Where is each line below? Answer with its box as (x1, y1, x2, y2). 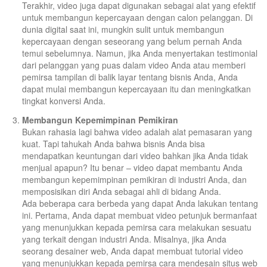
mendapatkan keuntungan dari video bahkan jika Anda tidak (22, 150, 248, 162)
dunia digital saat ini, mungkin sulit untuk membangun (22, 23, 224, 36)
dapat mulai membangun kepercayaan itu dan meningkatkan (22, 83, 251, 95)
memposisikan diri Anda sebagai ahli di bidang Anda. (22, 185, 221, 198)
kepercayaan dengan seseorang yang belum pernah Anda (22, 35, 242, 48)
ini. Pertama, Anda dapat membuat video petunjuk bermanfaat (22, 209, 257, 222)
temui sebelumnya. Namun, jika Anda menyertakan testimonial (22, 47, 257, 60)
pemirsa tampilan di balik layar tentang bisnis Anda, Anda (22, 71, 238, 83)
